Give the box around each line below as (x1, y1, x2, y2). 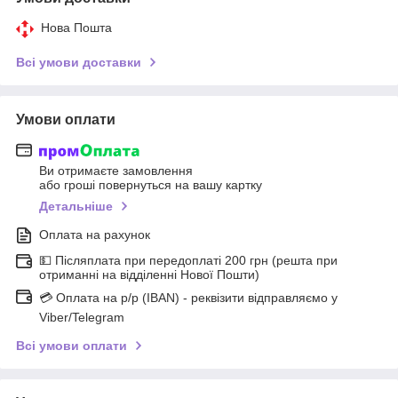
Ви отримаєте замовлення (39, 163, 193, 179)
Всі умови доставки (16, 54, 141, 69)
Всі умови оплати (16, 338, 127, 354)
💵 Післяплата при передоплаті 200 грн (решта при (39, 253, 338, 268)
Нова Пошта (41, 20, 112, 35)
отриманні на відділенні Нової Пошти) (39, 267, 259, 283)
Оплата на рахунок (39, 227, 150, 243)
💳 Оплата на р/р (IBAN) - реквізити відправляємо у (39, 291, 338, 306)
